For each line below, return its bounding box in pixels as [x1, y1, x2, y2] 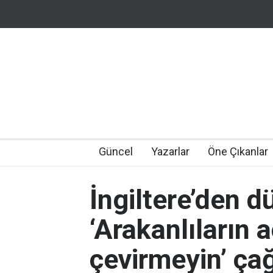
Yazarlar [151, 145, 190, 158]
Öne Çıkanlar [208, 145, 268, 158]
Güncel [99, 145, 133, 158]
